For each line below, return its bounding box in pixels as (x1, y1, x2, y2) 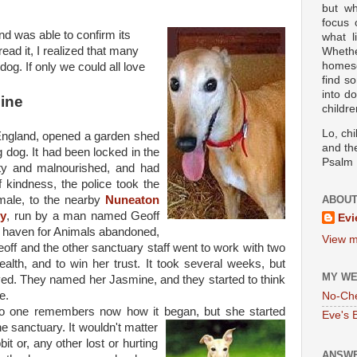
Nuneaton (105, 194, 159, 206)
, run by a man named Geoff (6, 210, 159, 222)
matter (124, 321, 158, 334)
